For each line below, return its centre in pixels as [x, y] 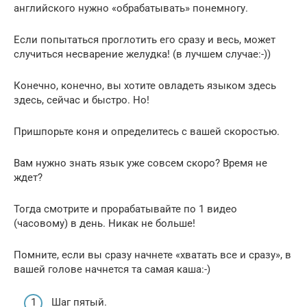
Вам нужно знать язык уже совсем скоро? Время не [140, 163]
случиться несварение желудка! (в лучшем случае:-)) [142, 54]
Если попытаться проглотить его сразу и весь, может [145, 39]
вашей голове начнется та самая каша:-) [112, 269]
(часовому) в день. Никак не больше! [105, 223]
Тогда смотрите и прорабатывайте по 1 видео [125, 209]
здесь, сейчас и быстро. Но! [82, 100]
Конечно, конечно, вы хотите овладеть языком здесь [145, 85]
